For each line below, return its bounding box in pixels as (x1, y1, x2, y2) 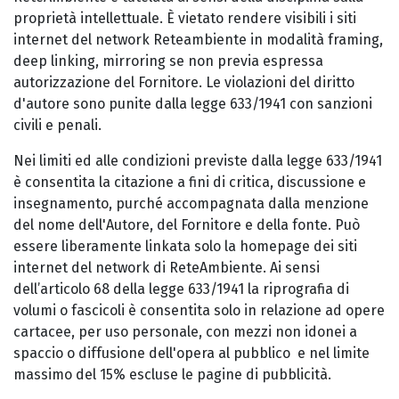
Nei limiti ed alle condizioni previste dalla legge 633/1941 (13, 152, 382, 169)
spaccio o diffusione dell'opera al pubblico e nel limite (13, 345, 370, 362)
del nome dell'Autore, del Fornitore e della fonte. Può (13, 216, 360, 233)
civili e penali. (13, 117, 102, 134)
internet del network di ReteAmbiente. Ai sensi (13, 259, 320, 276)
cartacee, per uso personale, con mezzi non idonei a (13, 323, 357, 340)
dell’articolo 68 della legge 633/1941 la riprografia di (13, 281, 349, 297)
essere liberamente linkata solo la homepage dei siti (13, 238, 357, 255)
